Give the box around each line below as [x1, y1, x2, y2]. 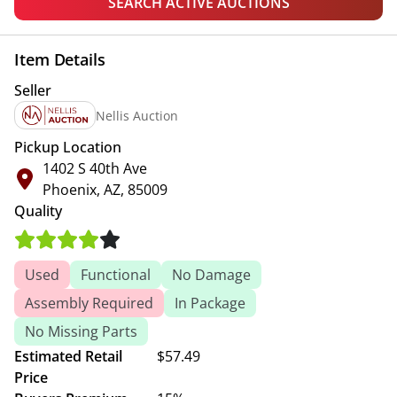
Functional [81, 265, 151, 284]
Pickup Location [14, 137, 121, 157]
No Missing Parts [25, 322, 137, 341]
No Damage [172, 265, 251, 284]
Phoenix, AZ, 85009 [43, 180, 167, 199]
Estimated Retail [14, 346, 122, 366]
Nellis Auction [96, 106, 179, 124]
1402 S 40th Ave [43, 159, 147, 178]
